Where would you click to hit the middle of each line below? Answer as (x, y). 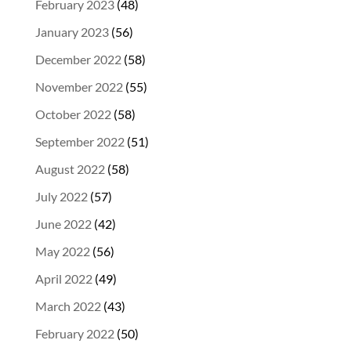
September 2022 (80, 141)
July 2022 (61, 196)
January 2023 (72, 32)
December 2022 (78, 59)
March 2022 (68, 306)
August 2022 (70, 169)
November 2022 (79, 87)
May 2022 (62, 251)
